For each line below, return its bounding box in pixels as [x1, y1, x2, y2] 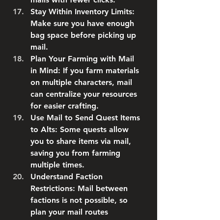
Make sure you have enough [30, 19, 134, 28]
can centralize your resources [30, 89, 137, 99]
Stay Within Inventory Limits [30, 7, 132, 16]
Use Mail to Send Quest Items [30, 113, 140, 122]
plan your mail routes [30, 207, 108, 217]
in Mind [30, 66, 58, 75]
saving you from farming [30, 148, 120, 158]
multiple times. [30, 160, 84, 169]
